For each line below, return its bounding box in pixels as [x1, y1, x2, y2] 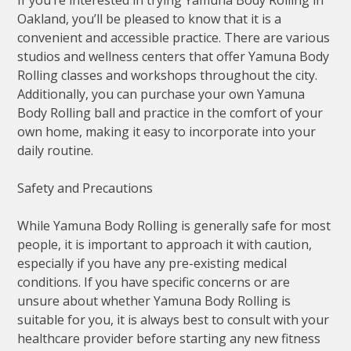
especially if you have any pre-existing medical [17, 255, 288, 273]
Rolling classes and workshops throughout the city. [17, 67, 318, 85]
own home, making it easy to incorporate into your [17, 123, 317, 141]
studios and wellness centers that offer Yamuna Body [17, 48, 330, 66]
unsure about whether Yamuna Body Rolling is [17, 292, 291, 310]
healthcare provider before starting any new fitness [17, 330, 321, 348]
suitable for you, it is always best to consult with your [17, 311, 330, 329]
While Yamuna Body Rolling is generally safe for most [17, 217, 331, 235]
